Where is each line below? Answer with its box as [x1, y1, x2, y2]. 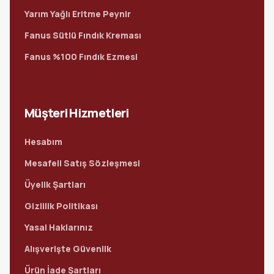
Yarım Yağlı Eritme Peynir [24, 8, 131, 20]
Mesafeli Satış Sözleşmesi [24, 157, 140, 169]
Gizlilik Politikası [24, 200, 98, 212]
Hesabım [24, 136, 62, 147]
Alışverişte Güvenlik [24, 243, 111, 254]
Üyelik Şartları [24, 179, 86, 190]
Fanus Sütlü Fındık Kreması [24, 29, 141, 41]
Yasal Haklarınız [24, 221, 93, 233]
